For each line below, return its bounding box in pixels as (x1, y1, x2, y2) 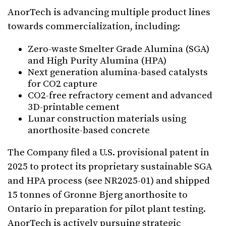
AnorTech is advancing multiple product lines (8, 6, 210, 18)
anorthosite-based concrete (28, 124, 150, 136)
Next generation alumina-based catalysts (28, 66, 208, 78)
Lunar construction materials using (28, 112, 186, 125)
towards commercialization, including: (8, 20, 180, 32)
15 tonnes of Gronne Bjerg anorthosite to (8, 189, 188, 201)
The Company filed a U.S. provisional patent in (8, 146, 209, 158)
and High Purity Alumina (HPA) (28, 54, 166, 67)
